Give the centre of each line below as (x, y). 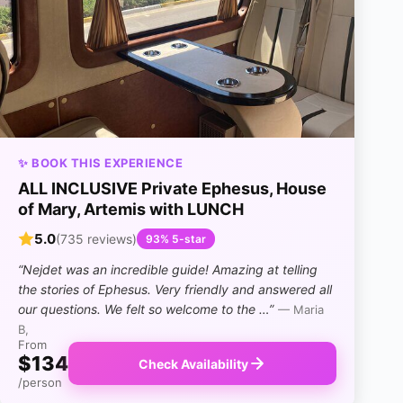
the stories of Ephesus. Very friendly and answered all (175, 290)
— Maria (301, 310)
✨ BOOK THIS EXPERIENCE (100, 163)
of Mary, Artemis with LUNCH (131, 210)
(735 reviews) (96, 239)
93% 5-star (176, 239)
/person (40, 383)
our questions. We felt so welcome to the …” (146, 309)
